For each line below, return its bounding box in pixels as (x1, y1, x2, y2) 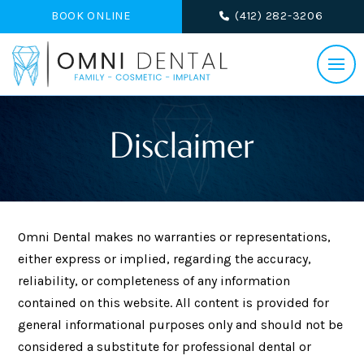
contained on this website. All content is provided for (18, 294, 330, 310)
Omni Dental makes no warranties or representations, (18, 228, 331, 245)
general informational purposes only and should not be (18, 316, 344, 332)
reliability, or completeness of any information (18, 272, 291, 288)
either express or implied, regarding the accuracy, (18, 250, 312, 266)
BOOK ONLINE (50, 9, 132, 24)
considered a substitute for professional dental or (18, 338, 312, 354)
